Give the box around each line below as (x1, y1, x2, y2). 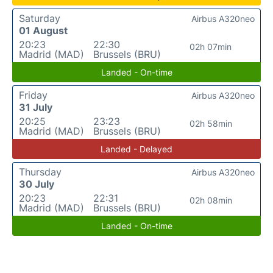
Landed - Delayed (101, 143, 172, 154)
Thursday (19, 165, 62, 178)
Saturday (19, 12, 60, 24)
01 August (19, 24, 68, 37)
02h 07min (190, 41, 232, 52)
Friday (19, 88, 48, 101)
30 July (19, 177, 54, 190)
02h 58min (189, 118, 232, 129)
